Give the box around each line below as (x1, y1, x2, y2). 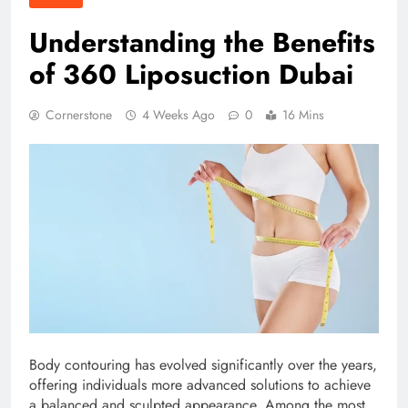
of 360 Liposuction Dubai (29, 55, 353, 95)
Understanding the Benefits (29, 23, 375, 63)
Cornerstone (46, 106, 112, 125)
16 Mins (282, 106, 324, 125)
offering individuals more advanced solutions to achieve (29, 373, 371, 395)
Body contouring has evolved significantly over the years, (29, 353, 377, 375)
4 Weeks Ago (142, 106, 215, 125)
